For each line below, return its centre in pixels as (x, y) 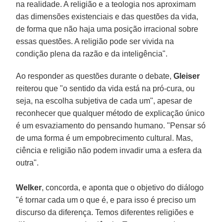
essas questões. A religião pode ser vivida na (95, 41)
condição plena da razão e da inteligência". (92, 54)
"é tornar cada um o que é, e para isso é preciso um (106, 200)
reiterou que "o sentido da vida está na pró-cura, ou (106, 88)
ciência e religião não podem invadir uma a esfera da (109, 150)
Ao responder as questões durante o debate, (95, 76)
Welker (29, 187)
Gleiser (187, 76)
